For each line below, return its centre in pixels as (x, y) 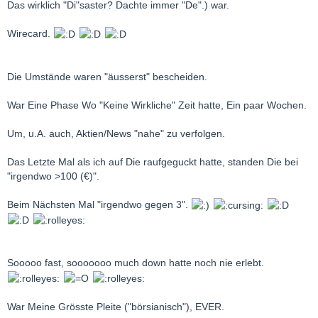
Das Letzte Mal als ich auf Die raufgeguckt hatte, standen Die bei (153, 161)
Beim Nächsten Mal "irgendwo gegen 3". (99, 204)
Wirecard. (30, 33)
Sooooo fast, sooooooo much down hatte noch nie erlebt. (136, 263)
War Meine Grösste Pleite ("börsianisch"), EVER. (116, 306)
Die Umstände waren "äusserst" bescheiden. (107, 76)
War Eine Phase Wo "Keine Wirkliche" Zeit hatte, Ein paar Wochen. (157, 105)
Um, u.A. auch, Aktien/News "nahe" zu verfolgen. (116, 133)
